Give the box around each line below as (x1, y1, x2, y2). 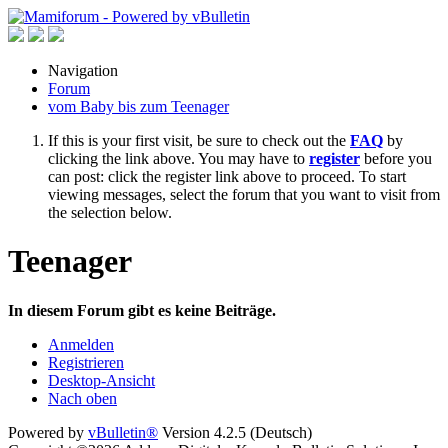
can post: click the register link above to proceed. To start (48, 168, 406, 185)
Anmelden (48, 335, 114, 353)
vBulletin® (88, 423, 158, 441)
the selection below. (48, 204, 172, 221)
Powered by (8, 423, 88, 441)
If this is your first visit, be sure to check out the (48, 132, 350, 149)
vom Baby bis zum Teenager (48, 98, 229, 115)
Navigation (48, 62, 118, 79)
